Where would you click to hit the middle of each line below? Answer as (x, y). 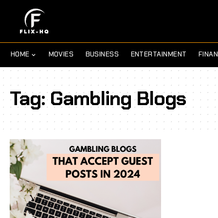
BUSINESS (102, 54)
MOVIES (61, 54)
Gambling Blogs (118, 98)
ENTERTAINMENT (159, 54)
